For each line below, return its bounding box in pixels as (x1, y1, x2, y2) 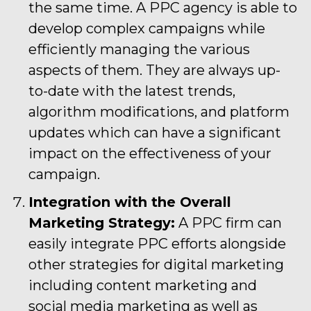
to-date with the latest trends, (28, 82, 235, 99)
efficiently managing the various (28, 40, 250, 58)
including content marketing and (28, 276, 257, 294)
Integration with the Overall (28, 193, 231, 210)
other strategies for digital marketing (28, 255, 284, 273)
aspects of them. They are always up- (28, 61, 280, 78)
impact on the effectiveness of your (28, 144, 271, 162)
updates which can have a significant (28, 124, 281, 141)
